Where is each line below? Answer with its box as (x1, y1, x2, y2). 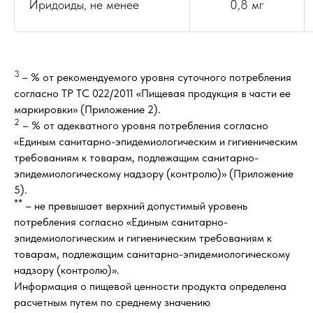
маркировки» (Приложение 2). (14, 103, 161, 116)
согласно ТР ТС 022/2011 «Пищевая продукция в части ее (14, 87, 291, 100)
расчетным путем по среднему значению (14, 296, 210, 309)
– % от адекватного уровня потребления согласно (20, 119, 268, 132)
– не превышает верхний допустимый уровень (22, 199, 247, 212)
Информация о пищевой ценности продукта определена (14, 279, 286, 293)
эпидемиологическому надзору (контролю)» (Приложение (14, 167, 293, 180)
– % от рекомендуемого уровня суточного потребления (22, 71, 291, 84)
